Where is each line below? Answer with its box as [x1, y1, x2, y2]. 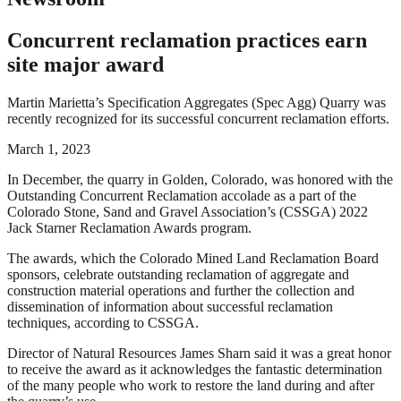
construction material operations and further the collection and [7, 282, 354, 298]
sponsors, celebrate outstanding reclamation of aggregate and [7, 266, 349, 282]
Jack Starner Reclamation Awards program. [7, 219, 252, 235]
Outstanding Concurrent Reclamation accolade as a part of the [7, 187, 356, 203]
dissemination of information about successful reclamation [7, 298, 333, 314]
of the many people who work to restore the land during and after [7, 377, 374, 393]
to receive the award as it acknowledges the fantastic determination [7, 361, 382, 377]
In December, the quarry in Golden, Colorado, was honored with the [7, 171, 393, 187]
